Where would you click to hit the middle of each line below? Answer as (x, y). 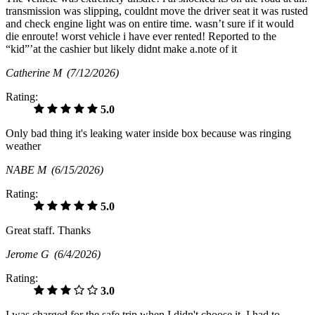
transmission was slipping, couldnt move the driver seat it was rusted (157, 11)
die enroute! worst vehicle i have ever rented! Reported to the (141, 37)
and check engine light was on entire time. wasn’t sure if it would (150, 24)
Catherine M (36, 73)
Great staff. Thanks (48, 231)
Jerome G (30, 255)
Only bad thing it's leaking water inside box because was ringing (148, 134)
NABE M (28, 170)
